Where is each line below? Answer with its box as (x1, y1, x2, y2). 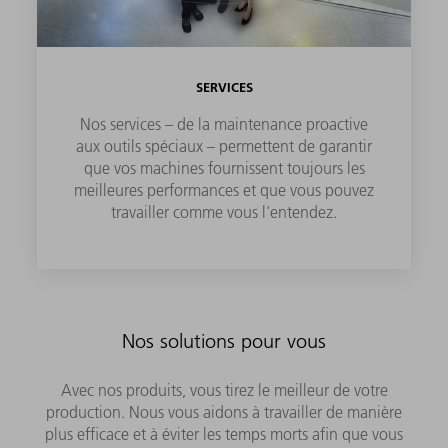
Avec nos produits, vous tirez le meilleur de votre (60, 380, 388, 401)
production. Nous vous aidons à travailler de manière (46, 402, 402, 423)
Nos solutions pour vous (122, 329, 326, 354)
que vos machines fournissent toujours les (83, 158, 365, 179)
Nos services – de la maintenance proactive (80, 114, 368, 135)
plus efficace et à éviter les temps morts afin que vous (45, 424, 403, 445)
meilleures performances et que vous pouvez (74, 180, 374, 201)
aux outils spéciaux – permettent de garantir (76, 136, 372, 157)
